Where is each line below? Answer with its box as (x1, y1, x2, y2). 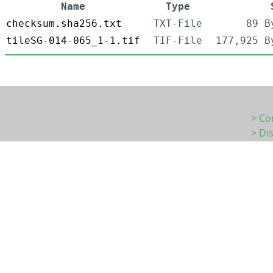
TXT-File (154, 18, 202, 30)
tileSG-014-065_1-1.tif (6, 35, 140, 47)
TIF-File (154, 35, 202, 47)
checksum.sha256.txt (6, 18, 122, 30)
